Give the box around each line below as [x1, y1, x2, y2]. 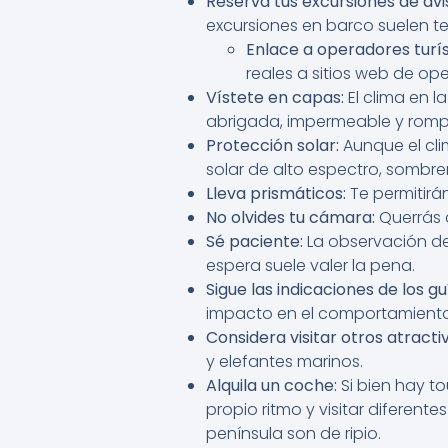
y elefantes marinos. [206, 350, 363, 374]
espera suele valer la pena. [206, 254, 415, 278]
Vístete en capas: [206, 86, 344, 110]
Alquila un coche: [206, 374, 337, 398]
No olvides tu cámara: [206, 206, 375, 230]
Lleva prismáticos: [206, 182, 346, 206]
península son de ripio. [206, 422, 381, 446]
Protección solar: [206, 134, 339, 158]
